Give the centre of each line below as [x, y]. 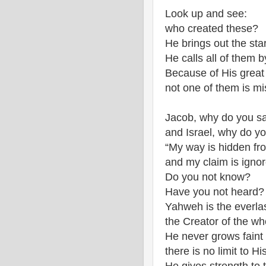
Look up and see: [206, 14]
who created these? [212, 28]
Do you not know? [208, 177]
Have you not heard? [215, 192]
